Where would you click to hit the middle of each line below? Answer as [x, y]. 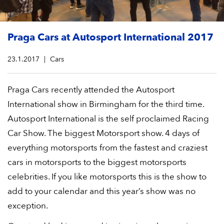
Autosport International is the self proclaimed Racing [108, 119]
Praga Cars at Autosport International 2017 [110, 37]
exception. [28, 206]
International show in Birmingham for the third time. [106, 104]
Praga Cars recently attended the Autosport [91, 90]
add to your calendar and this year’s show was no [101, 191]
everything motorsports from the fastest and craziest [107, 148]
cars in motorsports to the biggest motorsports [97, 162]
